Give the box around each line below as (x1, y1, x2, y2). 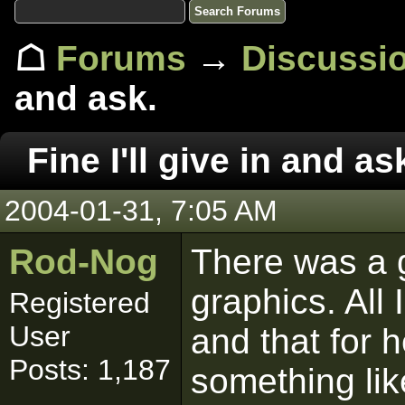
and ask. (14, 79, 157, 118)
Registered (9, 287, 150, 319)
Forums (56, 39, 186, 78)
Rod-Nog (9, 242, 158, 281)
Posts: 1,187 (9, 353, 171, 386)
